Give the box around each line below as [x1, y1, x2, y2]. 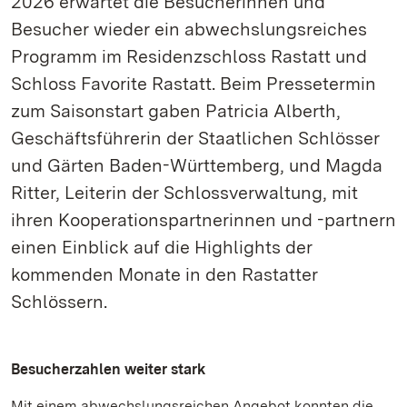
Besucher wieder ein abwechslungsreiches [11, 18, 367, 40]
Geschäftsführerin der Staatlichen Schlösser [11, 127, 380, 149]
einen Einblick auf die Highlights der [11, 236, 313, 258]
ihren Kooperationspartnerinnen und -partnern [11, 209, 396, 231]
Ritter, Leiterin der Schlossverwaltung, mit [11, 182, 358, 203]
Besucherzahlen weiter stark [11, 361, 205, 378]
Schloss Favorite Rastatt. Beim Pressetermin [11, 73, 376, 94]
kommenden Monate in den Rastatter [11, 263, 318, 285]
